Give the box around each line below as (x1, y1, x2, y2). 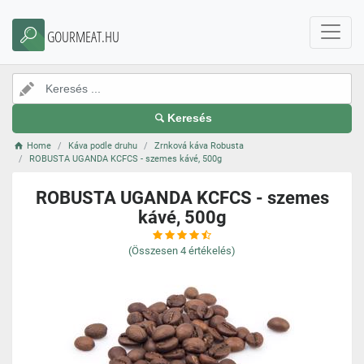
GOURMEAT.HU (47, 27, 119, 46)
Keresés (167, 112, 213, 124)
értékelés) (188, 245, 236, 257)
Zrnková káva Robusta (154, 141, 245, 151)
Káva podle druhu (68, 141, 138, 151)
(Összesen (128, 245, 178, 257)
